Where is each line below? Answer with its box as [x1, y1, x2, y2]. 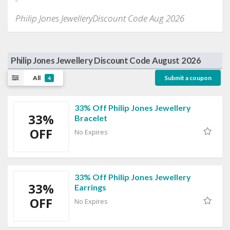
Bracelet [74, 113, 107, 123]
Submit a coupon [164, 73, 212, 82]
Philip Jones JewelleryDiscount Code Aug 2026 [15, 12, 184, 25]
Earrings [74, 182, 106, 193]
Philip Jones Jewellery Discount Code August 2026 [11, 55, 201, 66]
